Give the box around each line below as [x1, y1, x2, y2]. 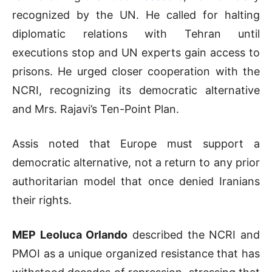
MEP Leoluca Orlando [12, 228, 128, 242]
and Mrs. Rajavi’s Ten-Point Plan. [12, 103, 179, 116]
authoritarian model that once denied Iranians [12, 175, 260, 188]
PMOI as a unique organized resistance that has [12, 247, 260, 260]
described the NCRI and [127, 228, 260, 242]
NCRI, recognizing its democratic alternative [12, 84, 260, 97]
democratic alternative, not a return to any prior [12, 156, 260, 169]
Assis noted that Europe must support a [12, 137, 260, 151]
